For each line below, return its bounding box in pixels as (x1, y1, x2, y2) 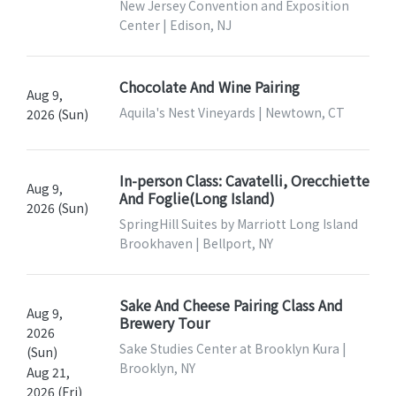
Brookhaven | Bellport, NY (118, 233, 273, 252)
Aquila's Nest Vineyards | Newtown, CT (118, 103, 345, 121)
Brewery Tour (118, 311, 209, 333)
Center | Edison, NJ (118, 15, 232, 34)
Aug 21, (27, 362, 70, 381)
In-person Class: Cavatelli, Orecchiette (118, 169, 369, 191)
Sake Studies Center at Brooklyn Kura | (118, 339, 346, 357)
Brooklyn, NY (118, 358, 195, 377)
